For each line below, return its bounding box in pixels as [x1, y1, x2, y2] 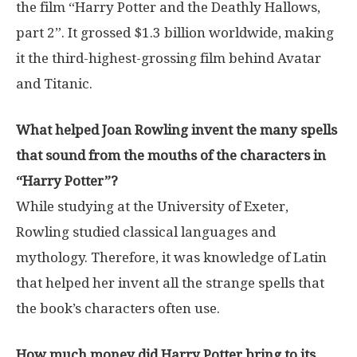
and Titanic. [16, 75, 92, 92]
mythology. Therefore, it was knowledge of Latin [16, 249, 327, 265]
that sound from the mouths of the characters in [16, 147, 326, 163]
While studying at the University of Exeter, [16, 198, 288, 214]
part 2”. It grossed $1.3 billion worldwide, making [16, 24, 334, 41]
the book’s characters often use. [16, 300, 220, 316]
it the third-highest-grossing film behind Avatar [16, 49, 321, 66]
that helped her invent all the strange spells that [16, 274, 324, 291]
